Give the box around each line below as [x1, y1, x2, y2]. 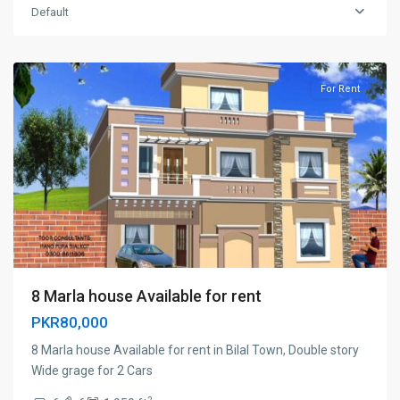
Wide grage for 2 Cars [31, 363, 153, 378]
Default [31, 5, 69, 19]
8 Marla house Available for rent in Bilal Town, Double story [31, 343, 359, 357]
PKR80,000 [31, 313, 108, 331]
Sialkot [31, 37, 70, 52]
